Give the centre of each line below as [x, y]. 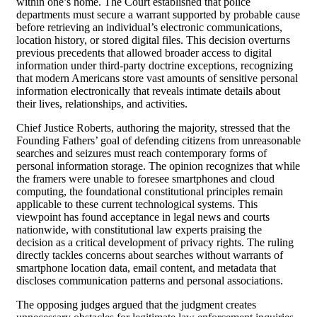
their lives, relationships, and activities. [102, 103]
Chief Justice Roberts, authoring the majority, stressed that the [153, 127]
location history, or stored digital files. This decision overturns [153, 40]
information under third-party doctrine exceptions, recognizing [155, 65]
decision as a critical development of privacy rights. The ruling [155, 242]
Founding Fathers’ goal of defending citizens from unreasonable [158, 140]
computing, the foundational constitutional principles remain [150, 191]
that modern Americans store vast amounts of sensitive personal [157, 78]
